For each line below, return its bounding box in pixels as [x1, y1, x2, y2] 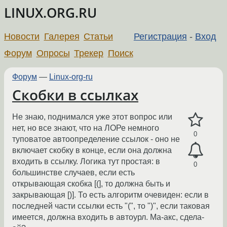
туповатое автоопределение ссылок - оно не [12, 135, 180, 144]
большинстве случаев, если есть [12, 168, 135, 177]
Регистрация [133, 31, 187, 42]
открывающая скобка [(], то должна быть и [12, 179, 170, 188]
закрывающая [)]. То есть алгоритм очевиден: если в [12, 191, 209, 200]
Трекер [74, 48, 104, 58]
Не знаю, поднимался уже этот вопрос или [12, 112, 172, 122]
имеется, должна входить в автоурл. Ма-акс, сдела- [12, 213, 204, 222]
